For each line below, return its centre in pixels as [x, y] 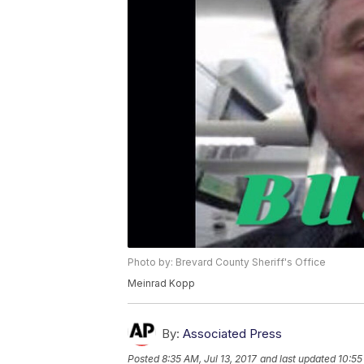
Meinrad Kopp [161, 284]
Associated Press [232, 334]
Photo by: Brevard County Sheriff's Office [227, 262]
